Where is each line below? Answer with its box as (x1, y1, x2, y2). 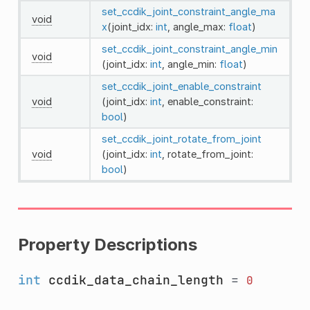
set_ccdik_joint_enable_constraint (101, 80, 262, 92)
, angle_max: (167, 20, 228, 33)
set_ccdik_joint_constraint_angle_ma (101, 5, 275, 17)
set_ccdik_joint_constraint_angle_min (101, 42, 277, 55)
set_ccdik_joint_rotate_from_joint (101, 132, 262, 145)
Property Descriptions (17, 234, 197, 255)
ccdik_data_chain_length (48, 271, 224, 288)
